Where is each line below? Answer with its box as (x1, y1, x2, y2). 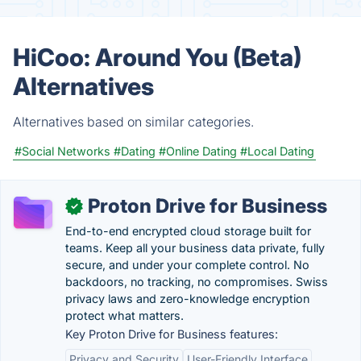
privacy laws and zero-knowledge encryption (65, 292, 309, 305)
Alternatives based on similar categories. (13, 114, 254, 130)
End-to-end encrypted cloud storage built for (65, 224, 311, 238)
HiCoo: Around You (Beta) (13, 43, 301, 72)
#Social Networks (15, 144, 110, 158)
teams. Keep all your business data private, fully (65, 241, 325, 255)
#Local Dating (240, 144, 314, 158)
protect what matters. (65, 309, 184, 322)
